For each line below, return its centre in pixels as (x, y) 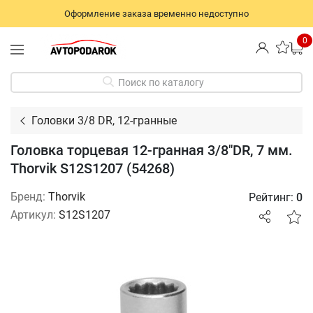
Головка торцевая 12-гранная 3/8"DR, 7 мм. (152, 150)
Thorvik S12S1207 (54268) (93, 168)
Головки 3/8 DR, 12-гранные (104, 120)
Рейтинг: (272, 198)
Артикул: (33, 214)
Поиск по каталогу (161, 82)
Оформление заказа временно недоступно (156, 14)
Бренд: (28, 196)
